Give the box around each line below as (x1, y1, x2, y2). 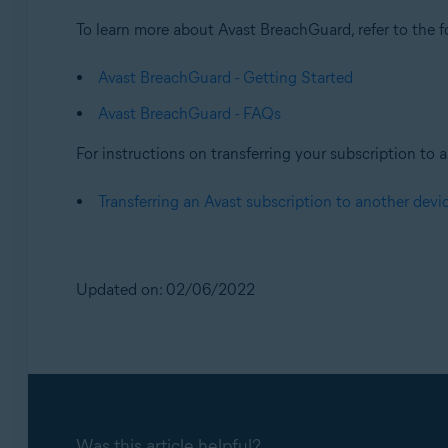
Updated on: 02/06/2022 (75, 280, 255, 300)
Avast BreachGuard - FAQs (97, 104, 281, 124)
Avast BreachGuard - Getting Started (97, 68, 353, 88)
